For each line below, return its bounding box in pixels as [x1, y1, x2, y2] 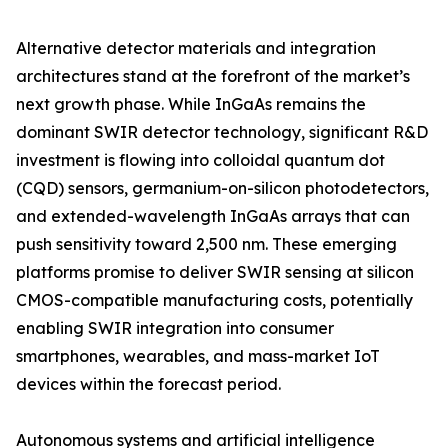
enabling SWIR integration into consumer [16, 318, 334, 339]
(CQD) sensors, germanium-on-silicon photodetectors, [16, 178, 429, 199]
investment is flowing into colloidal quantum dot [16, 150, 385, 171]
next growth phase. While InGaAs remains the [16, 94, 366, 115]
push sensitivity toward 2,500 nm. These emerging [16, 234, 397, 255]
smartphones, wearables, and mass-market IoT [16, 346, 380, 367]
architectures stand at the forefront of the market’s [16, 66, 410, 87]
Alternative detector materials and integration [16, 38, 376, 59]
